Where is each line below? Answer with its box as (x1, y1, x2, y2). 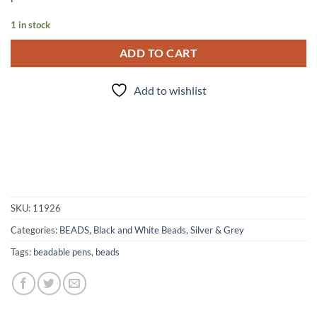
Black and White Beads (93, 224, 186, 236)
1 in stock (11, 18, 50, 30)
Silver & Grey (190, 224, 244, 236)
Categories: (11, 224, 59, 236)
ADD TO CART (119, 46, 198, 59)
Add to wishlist (134, 83, 207, 98)
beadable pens (33, 246, 91, 258)
